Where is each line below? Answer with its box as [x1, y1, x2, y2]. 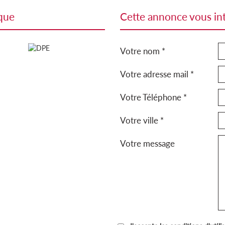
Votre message [120, 138, 175, 149]
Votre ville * [120, 115, 164, 126]
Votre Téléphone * [120, 92, 187, 102]
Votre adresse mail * [120, 69, 194, 79]
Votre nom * [120, 46, 165, 56]
